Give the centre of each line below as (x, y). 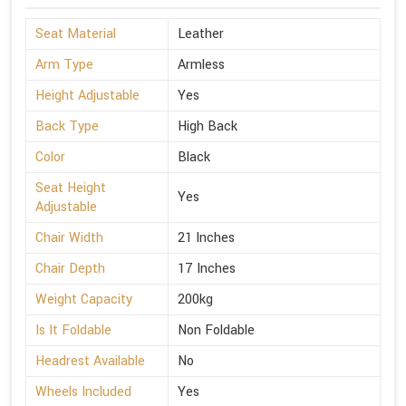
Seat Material (76, 34)
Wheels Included (83, 391)
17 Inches (207, 268)
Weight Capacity (84, 299)
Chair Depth (70, 268)
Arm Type (64, 64)
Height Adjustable (87, 95)
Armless (201, 64)
